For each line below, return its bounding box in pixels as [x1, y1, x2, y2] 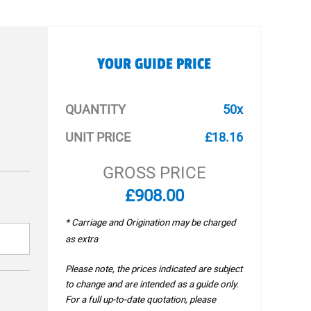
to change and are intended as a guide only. [65, 279, 239, 289]
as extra [65, 234, 99, 244]
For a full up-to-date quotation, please [65, 294, 217, 305]
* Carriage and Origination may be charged [65, 217, 237, 228]
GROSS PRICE [102, 163, 206, 183]
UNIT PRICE [65, 130, 131, 144]
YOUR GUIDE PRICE [97, 55, 212, 73]
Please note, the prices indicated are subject [65, 264, 243, 274]
